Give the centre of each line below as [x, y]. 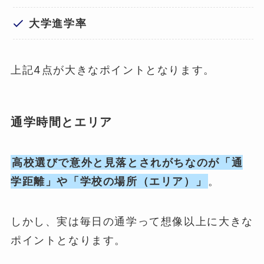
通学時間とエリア [61, 122]
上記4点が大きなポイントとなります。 [113, 70]
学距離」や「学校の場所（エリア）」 [109, 181]
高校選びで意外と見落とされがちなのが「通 [127, 163]
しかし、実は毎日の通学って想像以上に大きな [132, 222]
